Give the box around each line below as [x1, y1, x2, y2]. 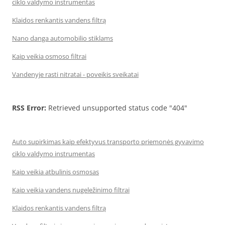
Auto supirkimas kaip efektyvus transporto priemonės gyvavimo [12, 137, 204, 146]
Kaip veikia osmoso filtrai [12, 52, 86, 61]
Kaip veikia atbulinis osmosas [12, 167, 99, 176]
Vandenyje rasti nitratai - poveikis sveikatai [12, 70, 139, 79]
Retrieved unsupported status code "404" [46, 103, 187, 113]
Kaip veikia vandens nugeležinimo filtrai [12, 185, 130, 194]
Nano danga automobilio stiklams [12, 34, 113, 43]
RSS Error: [12, 103, 46, 113]
